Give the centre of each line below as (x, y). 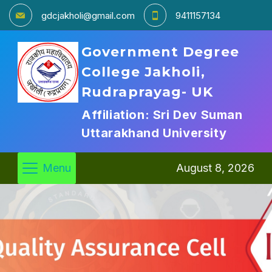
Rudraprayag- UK (148, 92)
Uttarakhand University (154, 133)
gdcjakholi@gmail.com (88, 15)
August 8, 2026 (215, 168)
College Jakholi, (143, 72)
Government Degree (160, 52)
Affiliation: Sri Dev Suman (162, 114)
